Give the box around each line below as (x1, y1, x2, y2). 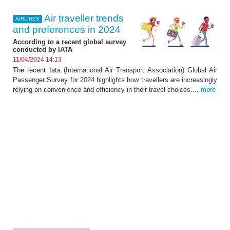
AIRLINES (15, 16, 40, 22)
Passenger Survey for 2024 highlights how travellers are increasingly (13, 76, 217, 84)
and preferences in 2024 (13, 24, 121, 35)
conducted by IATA (13, 45, 72, 53)
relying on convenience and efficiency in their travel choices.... (13, 86, 201, 94)
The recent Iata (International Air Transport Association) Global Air (13, 66, 217, 74)
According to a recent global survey (13, 37, 126, 46)
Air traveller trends (44, 13, 124, 24)
